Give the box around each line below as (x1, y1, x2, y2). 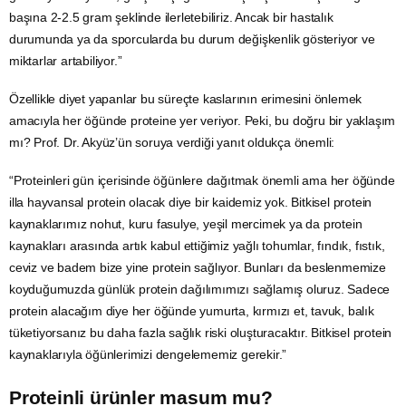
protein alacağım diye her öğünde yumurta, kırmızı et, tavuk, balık (9, 304, 374, 319)
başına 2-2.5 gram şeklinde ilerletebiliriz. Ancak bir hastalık (9, 10, 333, 25)
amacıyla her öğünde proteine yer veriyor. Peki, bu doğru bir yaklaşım (9, 113, 396, 129)
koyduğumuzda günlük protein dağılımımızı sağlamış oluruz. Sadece (9, 282, 391, 297)
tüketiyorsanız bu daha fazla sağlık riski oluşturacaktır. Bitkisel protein (9, 325, 392, 341)
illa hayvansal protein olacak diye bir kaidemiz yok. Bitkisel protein (9, 195, 372, 210)
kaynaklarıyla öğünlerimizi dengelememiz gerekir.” (9, 347, 287, 362)
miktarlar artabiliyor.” (9, 53, 122, 69)
